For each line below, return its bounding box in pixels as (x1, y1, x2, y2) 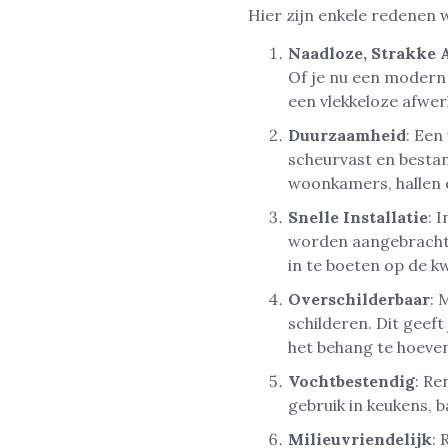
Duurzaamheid (288, 125, 406, 146)
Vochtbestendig (288, 371, 415, 392)
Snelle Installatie (288, 207, 428, 228)
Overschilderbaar (288, 289, 430, 310)
